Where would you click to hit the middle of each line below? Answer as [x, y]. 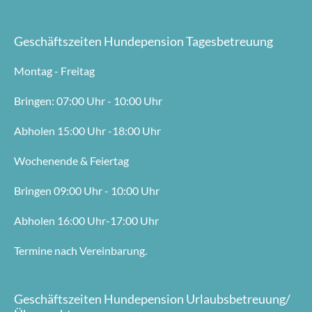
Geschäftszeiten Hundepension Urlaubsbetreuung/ [152, 299]
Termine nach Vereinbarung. [80, 251]
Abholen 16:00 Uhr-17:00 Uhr [86, 221]
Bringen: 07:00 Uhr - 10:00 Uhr [88, 101]
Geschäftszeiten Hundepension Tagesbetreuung [143, 42]
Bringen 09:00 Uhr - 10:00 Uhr [87, 191]
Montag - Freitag [54, 71]
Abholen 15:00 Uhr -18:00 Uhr [87, 131]
